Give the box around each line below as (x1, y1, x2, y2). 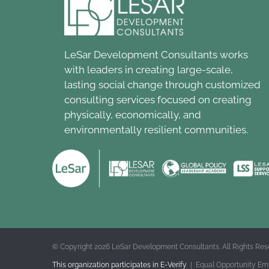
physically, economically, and (64, 108, 201, 121)
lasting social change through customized (64, 78, 261, 91)
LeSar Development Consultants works (64, 48, 248, 61)
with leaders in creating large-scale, (64, 63, 233, 76)
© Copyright (52, 242, 94, 251)
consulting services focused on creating (64, 93, 252, 106)
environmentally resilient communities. (64, 123, 248, 136)
